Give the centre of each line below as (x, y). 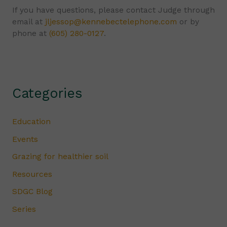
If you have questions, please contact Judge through (113, 10)
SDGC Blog (32, 192)
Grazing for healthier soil (60, 157)
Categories (47, 93)
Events (25, 139)
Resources (32, 174)
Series (24, 210)
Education (31, 121)
